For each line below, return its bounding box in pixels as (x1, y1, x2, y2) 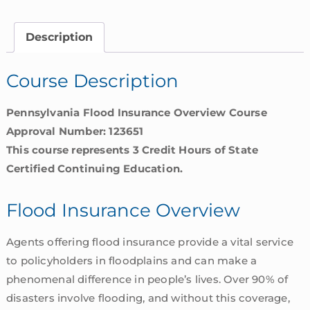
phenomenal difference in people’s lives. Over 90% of (6, 272, 289, 286)
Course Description (6, 69, 179, 92)
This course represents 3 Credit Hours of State (6, 143, 259, 156)
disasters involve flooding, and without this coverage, (6, 291, 290, 304)
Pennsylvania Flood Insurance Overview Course (6, 105, 267, 119)
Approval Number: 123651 (6, 124, 144, 138)
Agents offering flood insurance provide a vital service (6, 235, 293, 248)
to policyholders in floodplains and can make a (6, 253, 257, 267)
